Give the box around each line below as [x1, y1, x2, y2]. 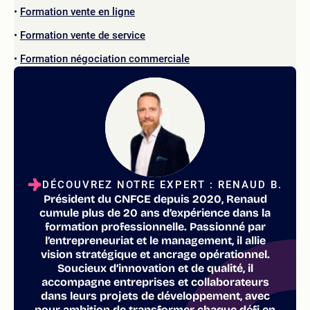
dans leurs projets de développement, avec [40, 289, 270, 302]
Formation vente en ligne [20, 6, 135, 18]
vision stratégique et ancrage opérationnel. [40, 248, 270, 261]
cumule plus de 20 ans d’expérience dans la [39, 206, 271, 219]
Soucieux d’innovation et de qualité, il [57, 262, 253, 275]
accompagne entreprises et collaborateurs [41, 275, 269, 289]
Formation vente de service [20, 29, 145, 42]
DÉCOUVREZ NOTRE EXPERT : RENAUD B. [42, 179, 282, 191]
